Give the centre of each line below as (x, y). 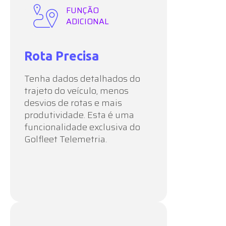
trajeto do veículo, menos (76, 91)
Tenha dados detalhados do (82, 78)
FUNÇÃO (82, 10)
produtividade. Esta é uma (79, 115)
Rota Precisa (62, 56)
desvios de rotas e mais (73, 103)
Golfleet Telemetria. (66, 139)
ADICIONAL (88, 21)
